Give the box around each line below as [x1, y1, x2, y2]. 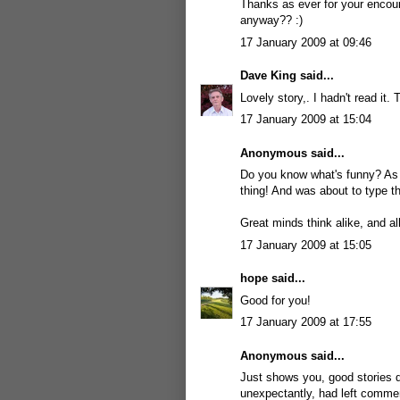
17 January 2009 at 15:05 [240, 237, 371, 252]
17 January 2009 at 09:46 [240, 35, 371, 49]
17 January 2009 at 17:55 [240, 315, 371, 329]
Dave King [240, 69, 296, 82]
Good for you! [240, 293, 311, 307]
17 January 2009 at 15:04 [240, 112, 371, 126]
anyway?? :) [240, 13, 303, 27]
